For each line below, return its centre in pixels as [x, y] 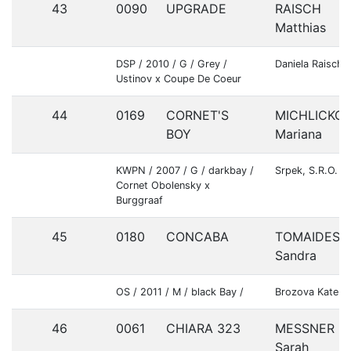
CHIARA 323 [203, 328]
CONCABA [197, 237]
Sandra [296, 255]
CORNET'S [197, 115]
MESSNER [305, 328]
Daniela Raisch [309, 64]
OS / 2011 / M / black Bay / [180, 292]
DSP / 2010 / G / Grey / [172, 64]
